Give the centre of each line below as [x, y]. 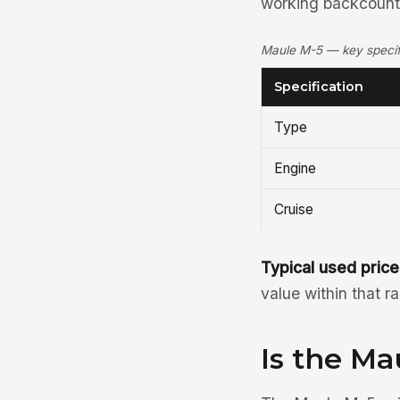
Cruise [293, 209]
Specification [318, 87]
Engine [295, 168]
